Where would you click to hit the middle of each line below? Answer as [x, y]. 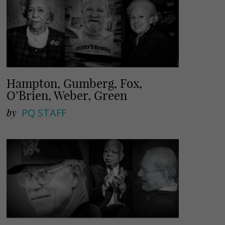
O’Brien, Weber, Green [67, 96]
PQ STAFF [44, 113]
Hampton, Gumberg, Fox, [75, 84]
